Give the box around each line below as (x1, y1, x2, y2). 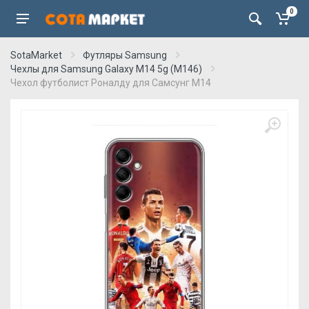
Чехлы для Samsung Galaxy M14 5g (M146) (10, 63, 202, 74)
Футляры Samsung (83, 50, 167, 61)
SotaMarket (10, 50, 62, 61)
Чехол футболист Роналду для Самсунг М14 (10, 77, 211, 88)
